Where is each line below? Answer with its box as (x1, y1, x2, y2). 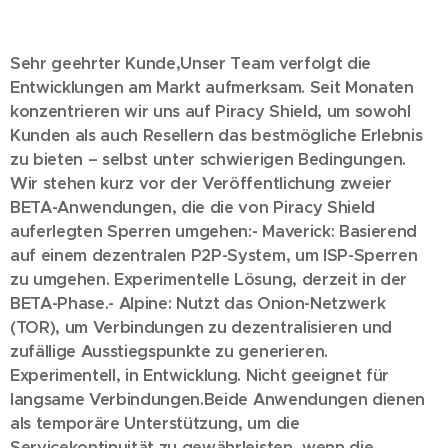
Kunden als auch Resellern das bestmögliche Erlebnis (10, 125, 423, 146)
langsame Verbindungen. (10, 389, 204, 410)
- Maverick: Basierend (251, 221, 417, 242)
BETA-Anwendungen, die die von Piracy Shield (10, 197, 375, 218)
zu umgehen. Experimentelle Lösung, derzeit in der (10, 269, 407, 290)
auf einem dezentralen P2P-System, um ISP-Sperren (10, 245, 418, 266)
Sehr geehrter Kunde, (10, 53, 181, 74)
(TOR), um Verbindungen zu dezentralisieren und (10, 317, 392, 338)
